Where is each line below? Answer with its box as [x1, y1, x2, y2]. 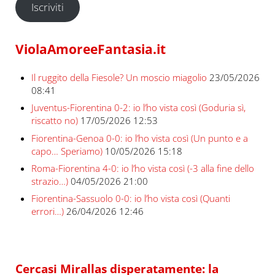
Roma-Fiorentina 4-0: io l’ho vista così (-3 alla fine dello [31, 162, 254, 175]
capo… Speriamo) [31, 144, 103, 157]
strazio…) [31, 175, 68, 188]
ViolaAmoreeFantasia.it [15, 39, 166, 58]
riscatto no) [31, 114, 78, 127]
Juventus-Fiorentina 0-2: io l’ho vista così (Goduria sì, [31, 101, 246, 114]
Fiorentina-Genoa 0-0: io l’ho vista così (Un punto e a [31, 131, 248, 144]
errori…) [31, 205, 64, 218]
